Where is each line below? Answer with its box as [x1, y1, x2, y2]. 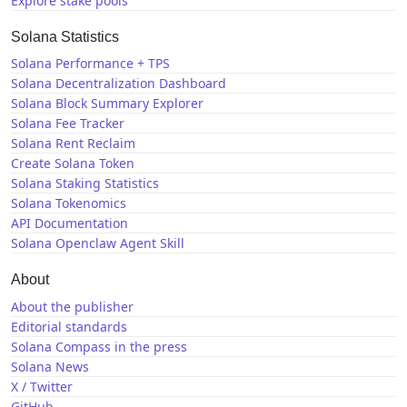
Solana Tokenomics [11, 194, 126, 213]
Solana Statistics [11, 28, 119, 45]
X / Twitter [11, 377, 73, 395]
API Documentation [11, 214, 128, 233]
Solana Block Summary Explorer [11, 94, 203, 113]
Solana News [11, 357, 89, 375]
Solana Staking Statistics [11, 174, 159, 193]
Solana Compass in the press [11, 337, 187, 355]
